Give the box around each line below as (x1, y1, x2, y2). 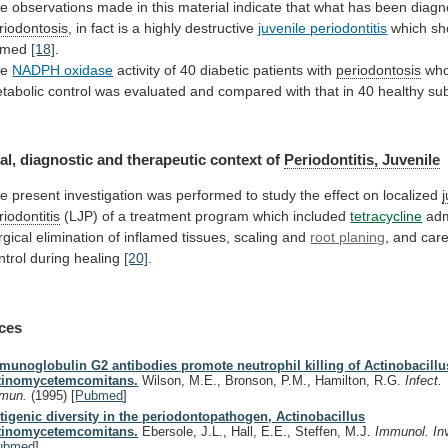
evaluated (124, 82, 187, 99)
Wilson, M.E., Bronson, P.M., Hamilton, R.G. (138, 373, 406, 389)
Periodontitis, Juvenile (284, 151, 441, 169)
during (30, 250, 71, 267)
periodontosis (336, 61, 422, 78)
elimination (36, 229, 105, 246)
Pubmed (75, 388, 124, 404)
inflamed (124, 229, 179, 246)
